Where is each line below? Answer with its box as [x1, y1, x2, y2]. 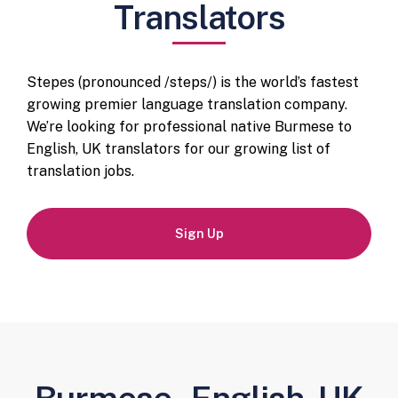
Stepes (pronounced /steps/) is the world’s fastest [27, 73, 359, 91]
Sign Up [174, 226, 224, 241]
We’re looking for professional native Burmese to [27, 117, 352, 135]
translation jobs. [27, 162, 134, 179]
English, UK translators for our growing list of [27, 139, 330, 157]
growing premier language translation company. [27, 95, 347, 113]
